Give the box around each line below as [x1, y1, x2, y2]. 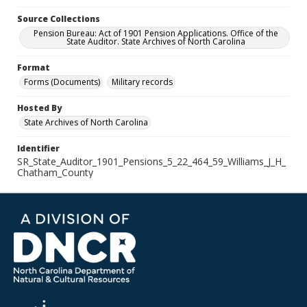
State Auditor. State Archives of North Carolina [66, 36, 245, 47]
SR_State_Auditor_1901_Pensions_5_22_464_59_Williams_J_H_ [17, 155, 286, 168]
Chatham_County [17, 166, 93, 179]
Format [17, 62, 50, 73]
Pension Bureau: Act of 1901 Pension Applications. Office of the [33, 27, 278, 39]
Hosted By [17, 102, 62, 114]
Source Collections [17, 13, 100, 25]
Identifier [17, 143, 60, 154]
